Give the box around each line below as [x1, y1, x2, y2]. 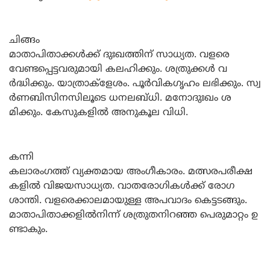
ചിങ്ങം [9, 34, 40, 46]
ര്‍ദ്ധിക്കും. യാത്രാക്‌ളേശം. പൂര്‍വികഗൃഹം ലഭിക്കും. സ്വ [9, 78, 261, 90]
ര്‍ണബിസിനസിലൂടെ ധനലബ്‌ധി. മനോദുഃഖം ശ [9, 92, 231, 104]
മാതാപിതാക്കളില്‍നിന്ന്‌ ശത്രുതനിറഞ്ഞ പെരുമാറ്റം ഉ [9, 209, 258, 221]
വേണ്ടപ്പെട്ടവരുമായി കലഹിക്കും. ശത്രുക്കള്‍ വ [9, 63, 227, 75]
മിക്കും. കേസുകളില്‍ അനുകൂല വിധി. [9, 107, 188, 119]
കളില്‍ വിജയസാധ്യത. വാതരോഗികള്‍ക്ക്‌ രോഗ [9, 180, 234, 192]
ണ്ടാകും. [9, 224, 48, 236]
